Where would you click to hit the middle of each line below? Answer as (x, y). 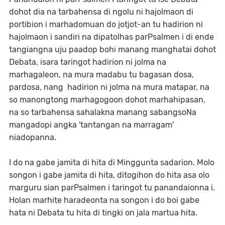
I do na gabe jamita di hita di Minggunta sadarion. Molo (112, 162)
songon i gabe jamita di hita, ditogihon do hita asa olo (109, 175)
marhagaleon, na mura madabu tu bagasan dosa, (101, 75)
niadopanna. (34, 137)
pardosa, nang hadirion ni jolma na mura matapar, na (109, 87)
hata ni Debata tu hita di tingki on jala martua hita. (104, 213)
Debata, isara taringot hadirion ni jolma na (88, 62)
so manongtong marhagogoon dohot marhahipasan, (107, 100)
